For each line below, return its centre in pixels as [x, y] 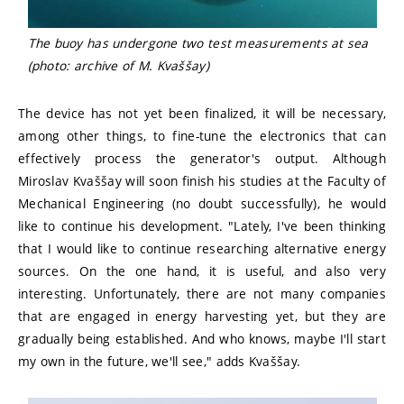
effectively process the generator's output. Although [202, 158]
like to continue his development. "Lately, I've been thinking [202, 225]
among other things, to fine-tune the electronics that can [202, 135]
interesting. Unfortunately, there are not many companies [202, 293]
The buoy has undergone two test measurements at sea [198, 42]
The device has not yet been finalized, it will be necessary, [202, 113]
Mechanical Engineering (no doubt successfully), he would [202, 203]
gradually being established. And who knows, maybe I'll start [202, 338]
